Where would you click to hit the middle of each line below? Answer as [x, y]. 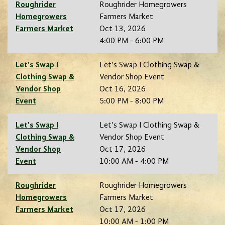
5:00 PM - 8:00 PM [132, 102]
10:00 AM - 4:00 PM [134, 162]
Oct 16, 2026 [123, 90]
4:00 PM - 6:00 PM [132, 41]
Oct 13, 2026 [123, 29]
